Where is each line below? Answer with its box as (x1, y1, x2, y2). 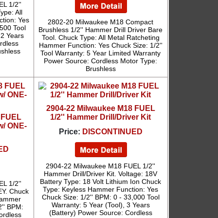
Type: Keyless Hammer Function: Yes (43, 185, 159, 193)
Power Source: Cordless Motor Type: (44, 57, 158, 65)
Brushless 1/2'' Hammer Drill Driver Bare (38, 26, 163, 34)
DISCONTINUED (82, 127, 143, 136)
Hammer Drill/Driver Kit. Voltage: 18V (44, 170, 158, 178)
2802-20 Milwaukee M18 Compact (48, 18, 154, 26)
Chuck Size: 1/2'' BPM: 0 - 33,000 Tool (41, 193, 160, 201)
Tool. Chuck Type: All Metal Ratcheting (41, 34, 160, 41)
